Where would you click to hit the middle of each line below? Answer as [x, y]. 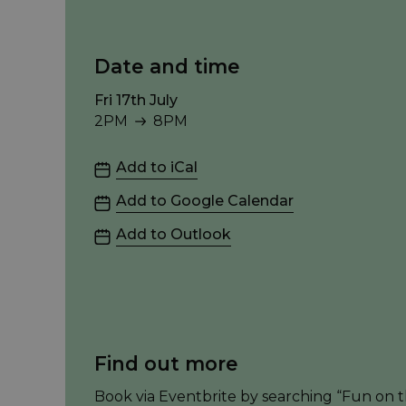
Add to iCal [157, 167]
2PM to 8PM [139, 140]
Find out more [166, 363]
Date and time [167, 66]
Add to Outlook [174, 234]
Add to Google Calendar [205, 200]
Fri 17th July [136, 100]
